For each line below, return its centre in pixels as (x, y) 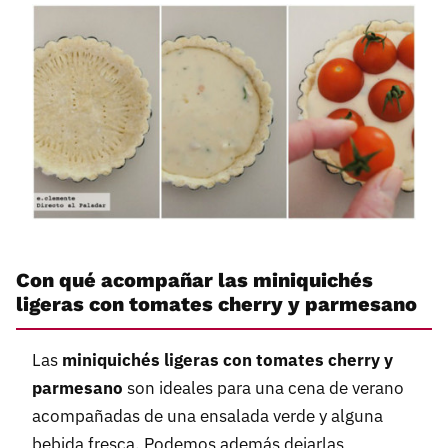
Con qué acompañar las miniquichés (194, 279)
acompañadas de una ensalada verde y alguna (207, 416)
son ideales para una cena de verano (263, 388)
